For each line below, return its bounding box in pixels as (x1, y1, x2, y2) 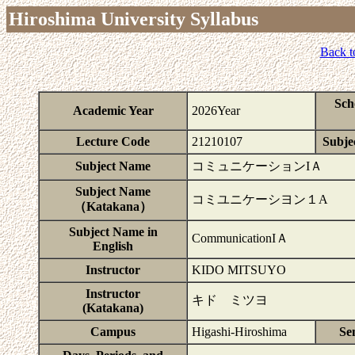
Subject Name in (68, 225, 158, 239)
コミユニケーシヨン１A (192, 193, 328, 206)
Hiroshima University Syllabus (9, 9, 258, 29)
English (93, 239, 133, 253)
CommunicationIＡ (192, 231, 288, 245)
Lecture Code (76, 135, 150, 148)
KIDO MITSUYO (192, 263, 286, 277)
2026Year (192, 104, 240, 117)
